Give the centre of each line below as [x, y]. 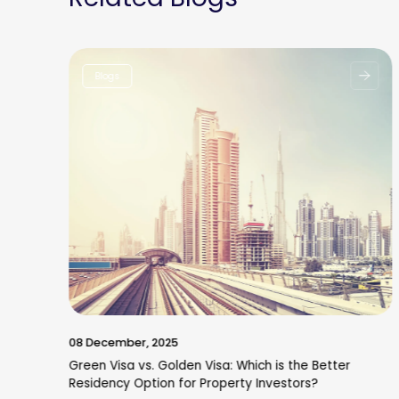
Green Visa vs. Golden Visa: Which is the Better [209, 365]
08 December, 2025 [123, 342]
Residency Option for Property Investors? [193, 383]
